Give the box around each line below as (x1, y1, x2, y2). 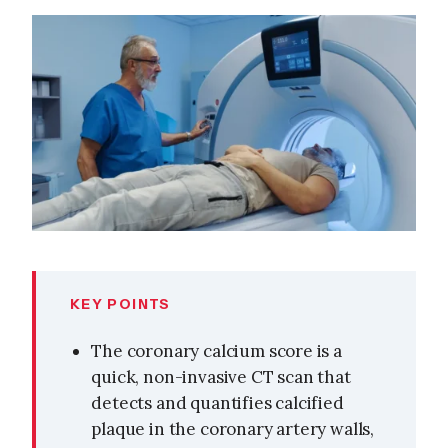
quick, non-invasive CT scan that (91, 365, 351, 388)
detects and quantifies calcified (91, 391, 344, 414)
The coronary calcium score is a (91, 339, 342, 362)
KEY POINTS (70, 296, 171, 313)
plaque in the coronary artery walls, (91, 417, 375, 440)
